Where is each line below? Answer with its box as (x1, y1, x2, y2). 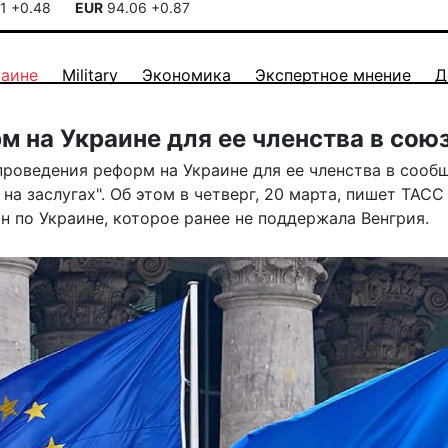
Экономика (142, 65, 231, 85)
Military (62, 65, 118, 85)
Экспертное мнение (255, 65, 411, 85)
